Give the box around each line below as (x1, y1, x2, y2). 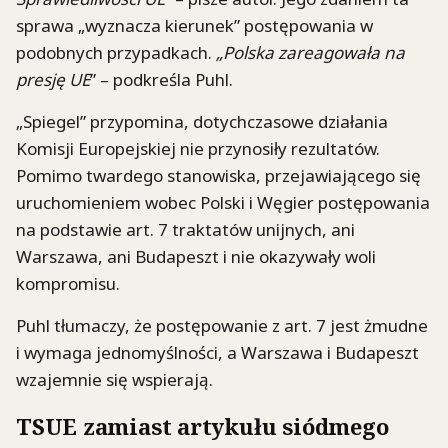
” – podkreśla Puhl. (90, 67, 233, 91)
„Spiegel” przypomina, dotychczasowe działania (16, 110, 388, 134)
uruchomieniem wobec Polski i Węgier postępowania (16, 191, 430, 215)
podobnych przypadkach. (16, 40, 216, 64)
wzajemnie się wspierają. (16, 368, 213, 392)
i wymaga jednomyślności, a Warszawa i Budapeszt (16, 341, 419, 365)
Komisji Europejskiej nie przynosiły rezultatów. (16, 137, 380, 161)
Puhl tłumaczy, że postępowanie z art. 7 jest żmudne (16, 314, 428, 338)
